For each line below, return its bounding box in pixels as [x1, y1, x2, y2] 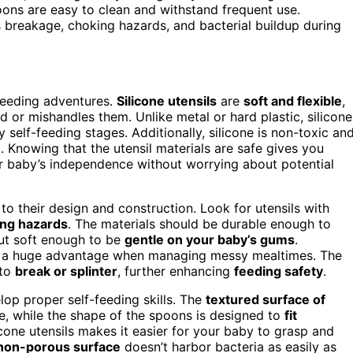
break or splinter [15, 262, 117, 279]
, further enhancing [117, 262, 234, 279]
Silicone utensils [117, 92, 217, 109]
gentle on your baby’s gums [124, 231, 295, 247]
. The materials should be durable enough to [68, 215, 331, 232]
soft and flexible [243, 92, 342, 109]
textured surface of [206, 291, 325, 307]
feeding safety [234, 262, 323, 279]
